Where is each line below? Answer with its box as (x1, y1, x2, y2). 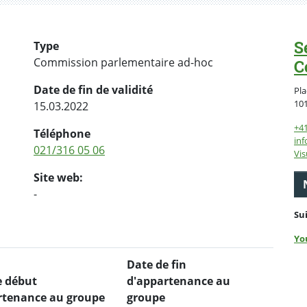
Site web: (34, 170, 83, 186)
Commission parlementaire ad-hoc (34, 55, 213, 71)
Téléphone (34, 126, 90, 142)
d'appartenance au (127, 273, 230, 288)
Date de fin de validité (34, 82, 153, 98)
